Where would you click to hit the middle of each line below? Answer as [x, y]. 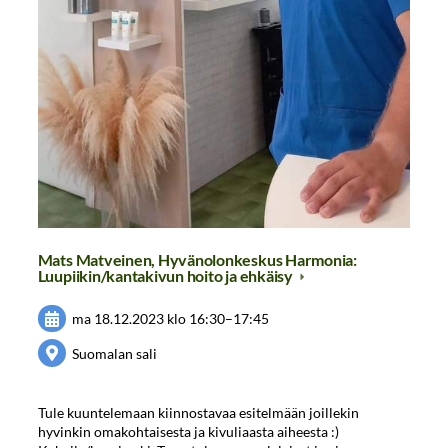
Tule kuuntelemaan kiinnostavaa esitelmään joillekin [198, 412]
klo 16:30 [196, 319]
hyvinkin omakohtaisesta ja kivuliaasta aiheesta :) [188, 431]
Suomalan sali [115, 353]
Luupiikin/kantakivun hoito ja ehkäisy [166, 276]
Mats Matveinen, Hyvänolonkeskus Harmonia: [197, 260]
